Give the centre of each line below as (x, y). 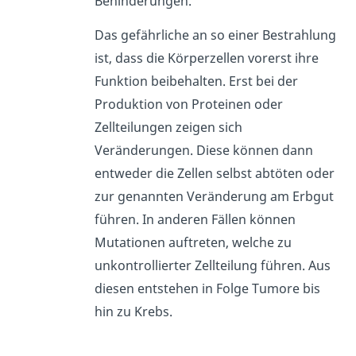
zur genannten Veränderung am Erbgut (215, 197)
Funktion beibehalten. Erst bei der (197, 81)
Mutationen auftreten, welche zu (193, 243)
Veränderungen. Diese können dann (204, 151)
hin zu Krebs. (134, 312)
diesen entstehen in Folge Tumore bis (208, 289)
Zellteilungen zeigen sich (169, 128)
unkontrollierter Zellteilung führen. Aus (213, 266)
